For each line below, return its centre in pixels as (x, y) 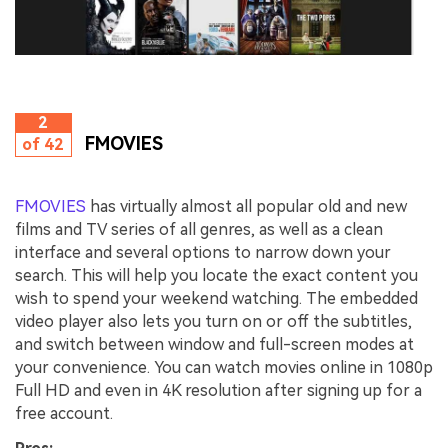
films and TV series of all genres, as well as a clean (199, 229)
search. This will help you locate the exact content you (216, 275)
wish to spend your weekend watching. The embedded (216, 298)
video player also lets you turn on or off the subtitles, (213, 321)
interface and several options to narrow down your (203, 252)
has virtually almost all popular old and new (246, 206)
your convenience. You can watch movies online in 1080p (224, 367)
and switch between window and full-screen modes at (214, 344)
